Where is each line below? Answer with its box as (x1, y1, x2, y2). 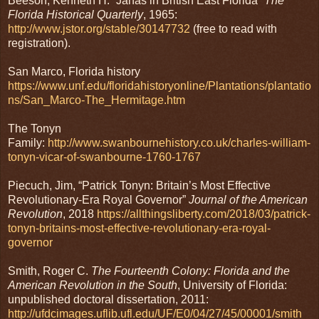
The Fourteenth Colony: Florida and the (91, 264, 290, 277)
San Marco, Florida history (8, 65, 140, 78)
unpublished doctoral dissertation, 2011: (8, 293, 209, 305)
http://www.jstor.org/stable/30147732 (8, 22, 190, 35)
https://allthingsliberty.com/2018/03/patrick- (97, 207, 310, 220)
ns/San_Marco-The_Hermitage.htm (8, 93, 185, 106)
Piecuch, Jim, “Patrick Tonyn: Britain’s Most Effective (8, 179, 271, 192)
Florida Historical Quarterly (8, 8, 143, 21)
